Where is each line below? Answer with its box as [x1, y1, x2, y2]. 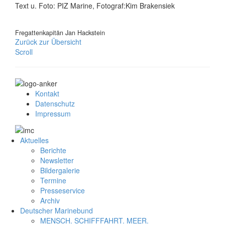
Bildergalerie [40, 165, 80, 175]
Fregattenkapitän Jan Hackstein [15, 28, 105, 37]
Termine [40, 175, 66, 185]
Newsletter [40, 155, 74, 165]
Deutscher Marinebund [20, 205, 93, 215]
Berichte [40, 145, 66, 155]
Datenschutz [35, 98, 75, 109]
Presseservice [40, 185, 85, 195]
